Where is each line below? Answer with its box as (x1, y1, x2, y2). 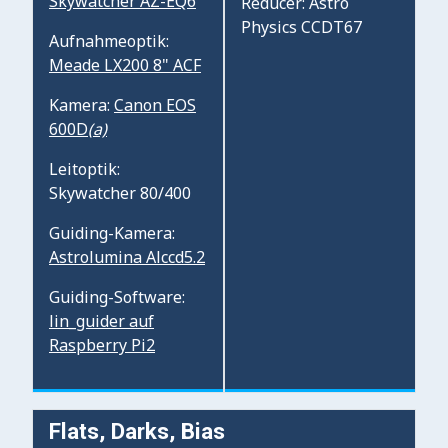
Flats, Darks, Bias (49, 417, 225, 444)
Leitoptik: (49, 157, 120, 180)
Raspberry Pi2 (49, 333, 155, 356)
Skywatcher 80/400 (49, 181, 191, 204)
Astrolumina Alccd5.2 (49, 245, 205, 268)
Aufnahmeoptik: (49, 29, 169, 52)
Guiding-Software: (49, 285, 185, 308)
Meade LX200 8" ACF (49, 53, 201, 76)
